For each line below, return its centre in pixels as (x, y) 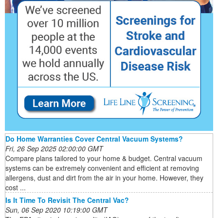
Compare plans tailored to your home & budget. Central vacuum (104, 158)
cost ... (16, 188)
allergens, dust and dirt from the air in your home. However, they (104, 178)
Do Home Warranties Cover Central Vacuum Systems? (94, 139)
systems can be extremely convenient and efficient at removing (102, 168)
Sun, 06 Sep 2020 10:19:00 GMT (56, 210)
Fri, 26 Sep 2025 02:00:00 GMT (54, 149)
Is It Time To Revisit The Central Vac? (67, 200)
